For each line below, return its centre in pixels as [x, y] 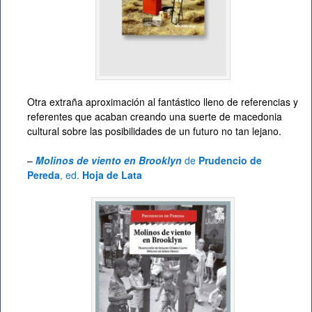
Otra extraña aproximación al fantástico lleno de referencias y [163, 101]
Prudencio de [230, 160]
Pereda [44, 174]
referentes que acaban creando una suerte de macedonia [155, 116]
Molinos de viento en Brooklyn [109, 160]
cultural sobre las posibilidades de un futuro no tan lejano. [154, 131]
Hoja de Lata [112, 174]
